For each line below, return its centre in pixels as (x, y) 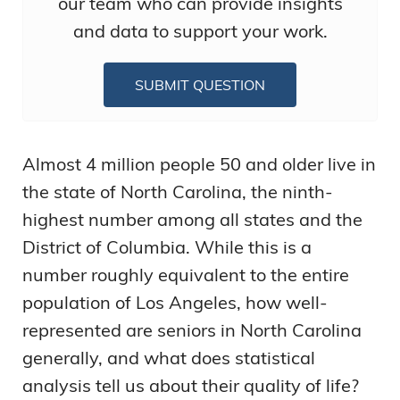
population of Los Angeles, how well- (175, 302)
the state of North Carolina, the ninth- (178, 192)
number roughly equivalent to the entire (186, 275)
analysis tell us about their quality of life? (191, 385)
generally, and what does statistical (169, 358)
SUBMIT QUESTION (200, 85)
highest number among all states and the (192, 219)
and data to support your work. (200, 31)
